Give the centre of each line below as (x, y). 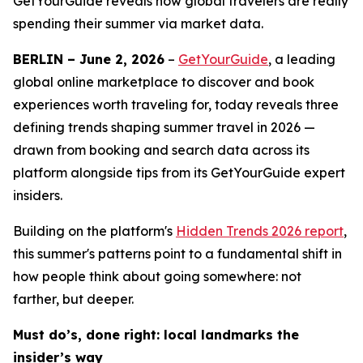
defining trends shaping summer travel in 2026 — (164, 127)
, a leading (302, 59)
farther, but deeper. (73, 299)
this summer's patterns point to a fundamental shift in (177, 254)
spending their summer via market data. (138, 23)
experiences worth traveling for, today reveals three (176, 105)
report (322, 231)
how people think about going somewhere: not (157, 276)
